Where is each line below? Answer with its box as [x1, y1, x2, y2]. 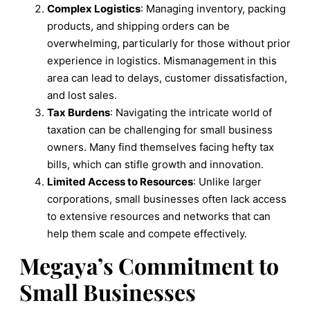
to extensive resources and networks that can [47, 209, 271, 223]
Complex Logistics [47, 1, 140, 15]
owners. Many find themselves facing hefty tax [47, 140, 274, 154]
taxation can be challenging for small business [47, 122, 273, 136]
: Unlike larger [193, 174, 262, 188]
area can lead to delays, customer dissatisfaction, [47, 71, 287, 84]
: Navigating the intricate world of [110, 105, 272, 119]
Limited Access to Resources [47, 174, 193, 188]
